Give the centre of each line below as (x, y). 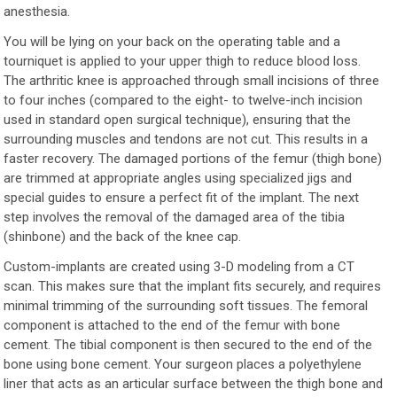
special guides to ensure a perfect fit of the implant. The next (182, 197)
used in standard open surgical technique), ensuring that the (178, 119)
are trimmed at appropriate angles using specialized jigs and (178, 178)
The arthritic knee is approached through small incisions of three (192, 80)
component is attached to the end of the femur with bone (172, 325)
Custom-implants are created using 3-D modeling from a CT (179, 266)
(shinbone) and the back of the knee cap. (123, 236)
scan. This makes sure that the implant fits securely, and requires (193, 286)
